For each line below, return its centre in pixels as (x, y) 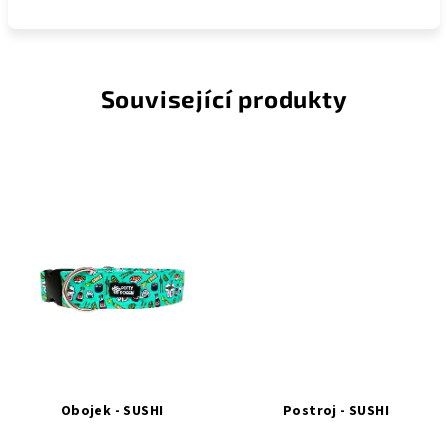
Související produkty (224, 98)
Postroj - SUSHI (336, 411)
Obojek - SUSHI (112, 411)
